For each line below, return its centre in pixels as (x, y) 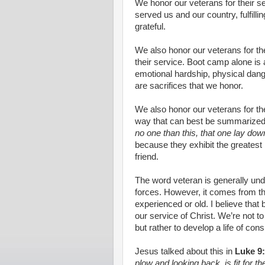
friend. (147, 157)
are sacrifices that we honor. (189, 86)
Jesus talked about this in (185, 251)
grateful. (150, 27)
